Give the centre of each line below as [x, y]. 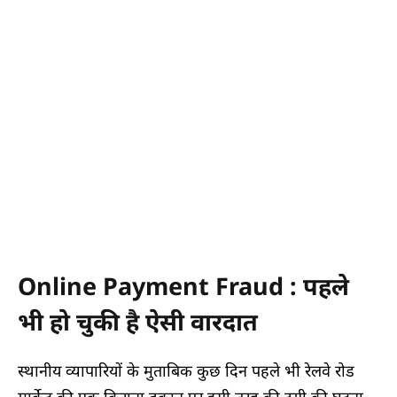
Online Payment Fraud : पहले [183, 285]
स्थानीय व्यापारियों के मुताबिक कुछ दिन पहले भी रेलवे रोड [186, 371]
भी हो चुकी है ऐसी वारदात [138, 321]
